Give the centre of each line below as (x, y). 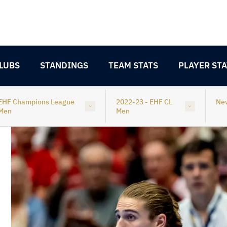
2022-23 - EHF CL (144, 102)
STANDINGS (64, 65)
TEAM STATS (133, 65)
